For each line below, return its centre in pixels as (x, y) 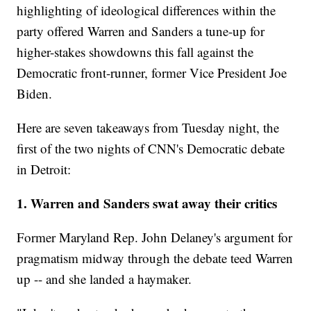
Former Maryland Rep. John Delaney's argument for (155, 237)
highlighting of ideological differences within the (146, 10)
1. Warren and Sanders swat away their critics (147, 203)
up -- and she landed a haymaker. (104, 279)
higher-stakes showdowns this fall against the (135, 52)
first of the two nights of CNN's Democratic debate (151, 149)
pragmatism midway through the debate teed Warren (155, 258)
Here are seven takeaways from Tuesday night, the (148, 128)
